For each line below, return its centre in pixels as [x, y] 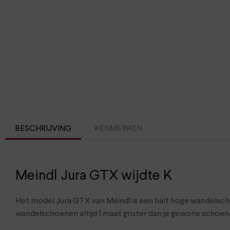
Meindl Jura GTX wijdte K [94, 176]
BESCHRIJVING [43, 129]
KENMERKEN [118, 129]
